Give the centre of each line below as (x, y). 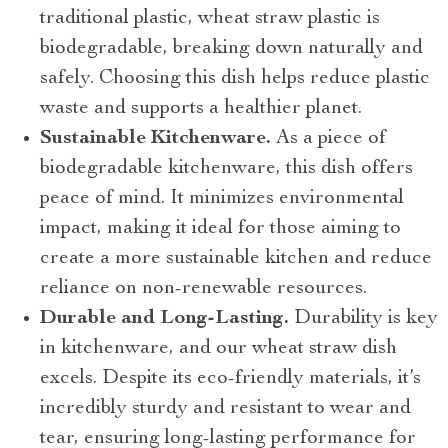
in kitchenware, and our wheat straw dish (218, 349)
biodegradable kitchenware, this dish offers (226, 169)
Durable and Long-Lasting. (167, 319)
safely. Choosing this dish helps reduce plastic (235, 79)
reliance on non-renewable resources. (203, 289)
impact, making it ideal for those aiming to (220, 229)
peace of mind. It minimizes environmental (222, 199)
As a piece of (328, 139)
